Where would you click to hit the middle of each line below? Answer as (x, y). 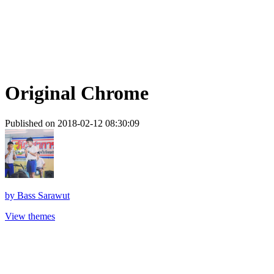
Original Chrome (77, 93)
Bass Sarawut (43, 195)
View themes (30, 216)
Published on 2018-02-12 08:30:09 (72, 123)
